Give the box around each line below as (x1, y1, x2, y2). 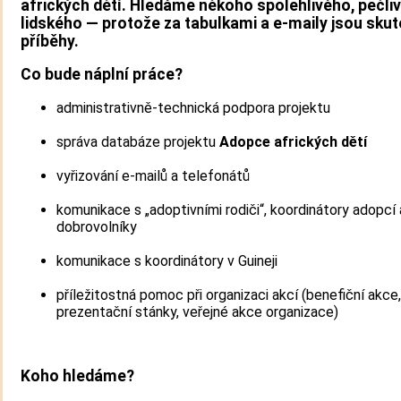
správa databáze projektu (56, 132, 219, 150)
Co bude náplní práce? (21, 65, 183, 84)
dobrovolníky (56, 218, 137, 235)
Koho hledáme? (21, 367, 134, 386)
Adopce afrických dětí (219, 132, 367, 150)
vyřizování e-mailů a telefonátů (56, 166, 250, 184)
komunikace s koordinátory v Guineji (56, 252, 277, 269)
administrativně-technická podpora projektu (56, 98, 330, 116)
